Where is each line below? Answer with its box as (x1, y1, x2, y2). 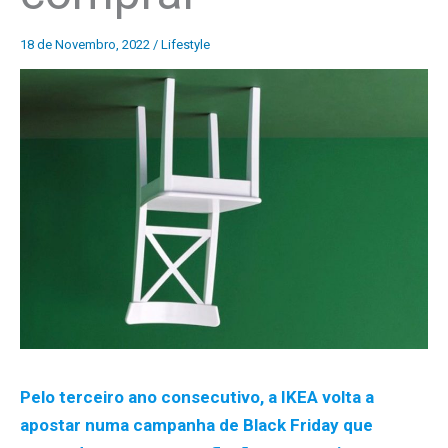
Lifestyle (161, 36, 210, 52)
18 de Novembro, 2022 (20, 36, 153, 52)
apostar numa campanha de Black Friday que (20, 415, 373, 436)
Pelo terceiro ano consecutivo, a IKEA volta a (20, 387, 374, 408)
